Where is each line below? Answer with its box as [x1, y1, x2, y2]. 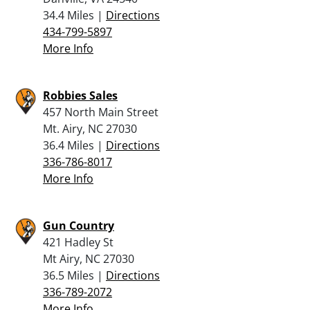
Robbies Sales [43, 87, 118, 103]
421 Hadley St [43, 234, 113, 250]
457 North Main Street [43, 104, 158, 120]
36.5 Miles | [43, 267, 106, 283]
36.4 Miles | [43, 137, 106, 153]
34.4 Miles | [43, 7, 106, 23]
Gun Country [43, 217, 114, 233]
